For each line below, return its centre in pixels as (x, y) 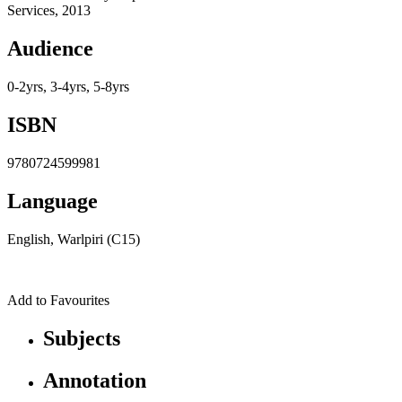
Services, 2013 (49, 11)
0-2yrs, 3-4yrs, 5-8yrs (68, 87)
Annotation (95, 380)
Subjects (82, 338)
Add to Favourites (58, 300)
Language (52, 201)
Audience (50, 49)
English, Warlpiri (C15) (74, 239)
